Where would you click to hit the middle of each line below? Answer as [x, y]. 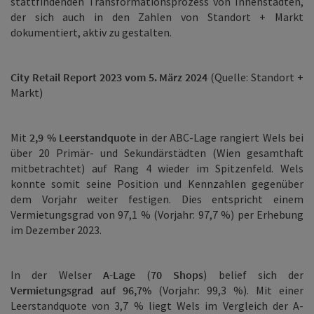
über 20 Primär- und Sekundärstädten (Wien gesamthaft [157, 153]
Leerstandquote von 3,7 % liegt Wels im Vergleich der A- [157, 306]
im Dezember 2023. [57, 230]
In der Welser [57, 275]
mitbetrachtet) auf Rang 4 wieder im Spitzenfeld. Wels [157, 168]
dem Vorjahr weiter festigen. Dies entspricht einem [157, 199]
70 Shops [177, 275]
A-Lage [119, 275]
